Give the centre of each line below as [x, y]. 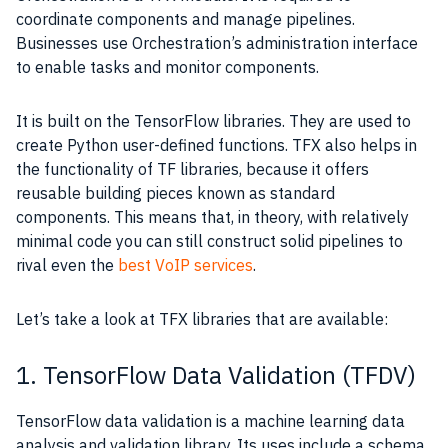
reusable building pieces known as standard [175, 192]
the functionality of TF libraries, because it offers [192, 168]
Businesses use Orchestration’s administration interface [217, 42]
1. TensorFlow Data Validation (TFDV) [219, 374]
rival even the [67, 264]
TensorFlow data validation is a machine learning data [210, 420]
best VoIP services [185, 264]
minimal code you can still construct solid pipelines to [209, 240]
